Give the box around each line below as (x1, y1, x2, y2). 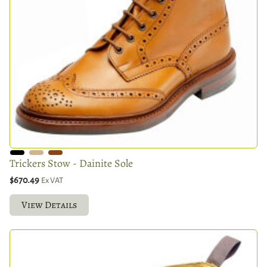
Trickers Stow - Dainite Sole (10, 156, 133, 170)
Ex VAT (41, 175, 63, 185)
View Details (21, 198, 77, 212)
